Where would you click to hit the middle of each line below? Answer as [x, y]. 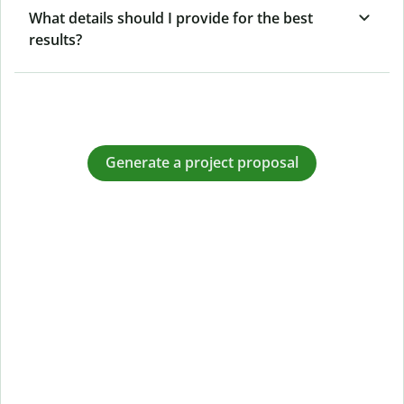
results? [55, 39]
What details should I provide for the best [171, 18]
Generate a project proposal [202, 163]
